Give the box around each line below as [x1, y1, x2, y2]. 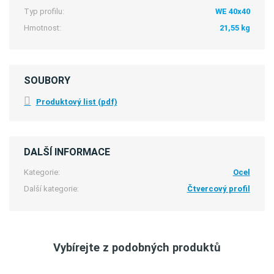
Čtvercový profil [187, 184, 250, 194]
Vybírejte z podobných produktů [53, 240, 221, 254]
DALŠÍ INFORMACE [24, 146, 111, 158]
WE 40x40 [215, 6, 250, 16]
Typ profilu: [24, 6, 65, 16]
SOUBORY [24, 74, 71, 86]
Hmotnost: [24, 23, 62, 32]
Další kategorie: [24, 184, 80, 194]
